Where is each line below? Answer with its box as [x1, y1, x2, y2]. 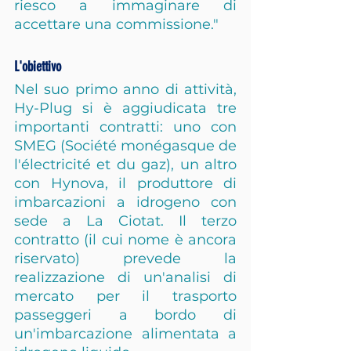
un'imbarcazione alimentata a [14, 325, 237, 342]
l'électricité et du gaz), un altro [14, 156, 237, 173]
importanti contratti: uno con [14, 118, 237, 136]
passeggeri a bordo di [14, 306, 237, 324]
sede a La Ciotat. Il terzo [14, 212, 237, 230]
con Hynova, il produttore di [14, 175, 237, 192]
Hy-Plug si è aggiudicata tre [14, 100, 237, 117]
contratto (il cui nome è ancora [14, 231, 237, 248]
